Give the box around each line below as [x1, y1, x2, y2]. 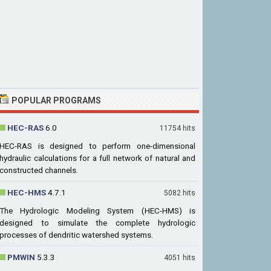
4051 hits [164, 253, 195, 262]
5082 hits [164, 189, 195, 197]
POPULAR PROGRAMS [11, 96, 101, 105]
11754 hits [160, 124, 195, 132]
